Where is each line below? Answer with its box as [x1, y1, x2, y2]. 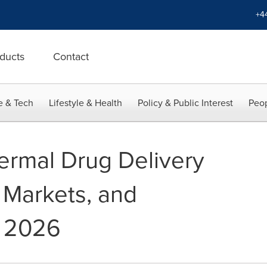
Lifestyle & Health [49, 96, 122, 110]
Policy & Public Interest [138, 96, 233, 110]
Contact [53, 49, 89, 64]
